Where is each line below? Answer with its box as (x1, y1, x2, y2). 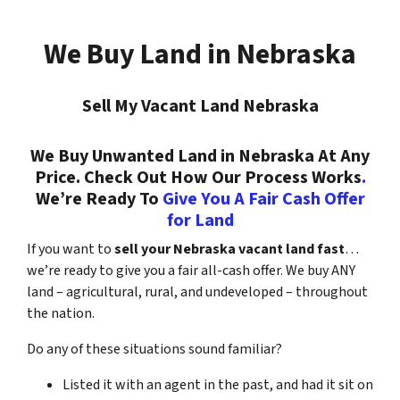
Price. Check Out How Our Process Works (34, 165, 362, 190)
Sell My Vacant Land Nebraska (81, 94, 319, 119)
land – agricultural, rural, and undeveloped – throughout (27, 282, 368, 302)
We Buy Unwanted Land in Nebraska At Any (30, 144, 370, 169)
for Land (166, 208, 234, 233)
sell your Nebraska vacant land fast (112, 239, 345, 259)
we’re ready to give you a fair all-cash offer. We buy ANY (27, 261, 355, 280)
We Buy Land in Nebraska (44, 34, 356, 75)
